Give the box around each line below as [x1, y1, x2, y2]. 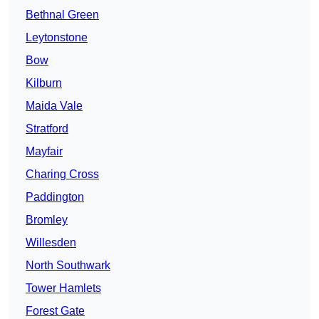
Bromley [26, 214, 68, 226]
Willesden [26, 236, 76, 249]
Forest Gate [26, 305, 85, 318]
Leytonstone [26, 31, 88, 44]
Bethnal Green [26, 9, 99, 21]
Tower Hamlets [26, 282, 101, 295]
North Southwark [26, 259, 110, 272]
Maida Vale [26, 100, 83, 113]
